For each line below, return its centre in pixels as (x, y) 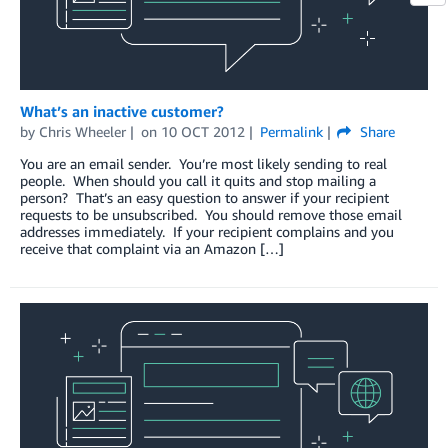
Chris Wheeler (82, 132)
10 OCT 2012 (202, 132)
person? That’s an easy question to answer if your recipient (204, 198)
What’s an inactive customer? (122, 111)
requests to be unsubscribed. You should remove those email (211, 215)
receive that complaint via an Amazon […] (152, 249)
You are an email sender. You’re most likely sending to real (203, 164)
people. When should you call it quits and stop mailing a (198, 181)
